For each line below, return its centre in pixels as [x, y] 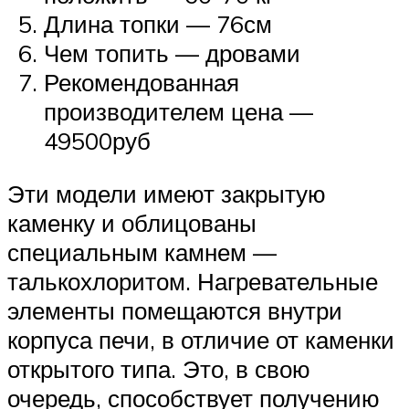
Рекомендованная [142, 83]
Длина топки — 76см [158, 24]
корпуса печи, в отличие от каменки [201, 339]
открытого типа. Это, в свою [159, 368]
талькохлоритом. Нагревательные [193, 281]
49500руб [97, 141]
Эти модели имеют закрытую [167, 193]
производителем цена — [178, 112]
